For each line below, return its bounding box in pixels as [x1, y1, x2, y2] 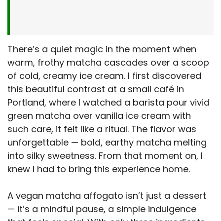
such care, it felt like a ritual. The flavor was [7, 122, 196, 135]
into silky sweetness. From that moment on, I [7, 149, 203, 162]
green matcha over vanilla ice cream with [7, 109, 191, 122]
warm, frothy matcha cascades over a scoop [7, 56, 209, 69]
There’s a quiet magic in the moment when [7, 42, 196, 55]
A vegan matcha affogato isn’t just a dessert [7, 189, 206, 202]
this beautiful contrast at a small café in [7, 82, 184, 95]
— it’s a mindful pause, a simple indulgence [7, 202, 196, 215]
